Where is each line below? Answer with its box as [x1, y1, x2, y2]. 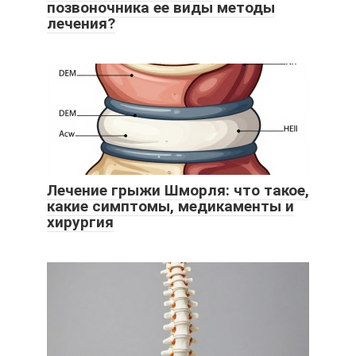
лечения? [47, 14, 115, 33]
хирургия [47, 213, 114, 232]
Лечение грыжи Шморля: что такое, [47, 181, 309, 200]
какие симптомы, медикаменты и [47, 197, 294, 216]
